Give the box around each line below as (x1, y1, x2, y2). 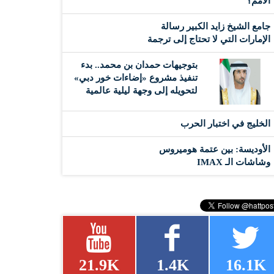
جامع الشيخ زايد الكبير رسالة (161, 21, 270, 31)
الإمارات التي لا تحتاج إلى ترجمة (147, 34, 270, 44)
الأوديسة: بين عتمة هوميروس (159, 144, 270, 154)
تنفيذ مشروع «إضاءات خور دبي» (74, 72, 198, 83)
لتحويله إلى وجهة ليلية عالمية (86, 85, 198, 95)
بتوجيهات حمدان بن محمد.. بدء (81, 59, 198, 70)
